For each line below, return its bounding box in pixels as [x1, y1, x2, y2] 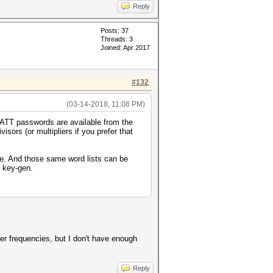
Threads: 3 [101, 35, 133, 43]
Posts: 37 [101, 27, 129, 34]
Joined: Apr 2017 [101, 44, 150, 51]
